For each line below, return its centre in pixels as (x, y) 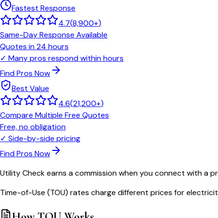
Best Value (30, 89)
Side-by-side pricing (44, 139)
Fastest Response (44, 8)
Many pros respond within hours (66, 58)
